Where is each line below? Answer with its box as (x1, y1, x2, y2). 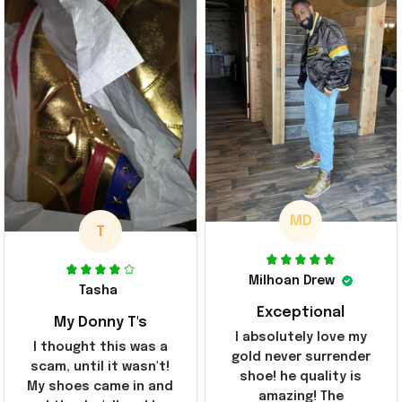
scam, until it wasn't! (31, 361, 170, 374)
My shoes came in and (27, 380, 174, 394)
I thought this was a (32, 341, 168, 354)
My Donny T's (53, 315, 147, 331)
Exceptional (257, 304, 345, 320)
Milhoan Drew (249, 274, 336, 287)
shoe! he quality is (240, 370, 363, 383)
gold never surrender (231, 350, 371, 363)
